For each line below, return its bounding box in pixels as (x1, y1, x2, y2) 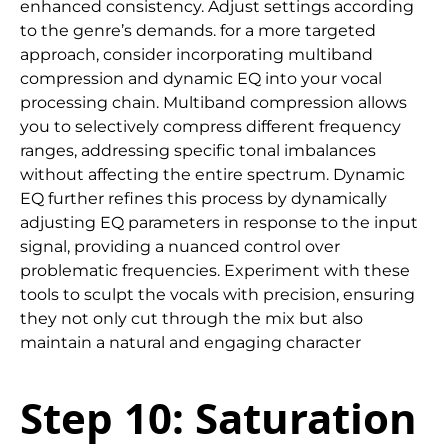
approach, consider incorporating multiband (20, 45, 373, 65)
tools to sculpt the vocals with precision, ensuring (20, 285, 415, 305)
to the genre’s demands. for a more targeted (20, 21, 376, 41)
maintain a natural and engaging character (20, 333, 361, 353)
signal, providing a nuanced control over (20, 237, 340, 257)
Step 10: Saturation (20, 388, 417, 446)
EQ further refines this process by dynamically (20, 189, 387, 209)
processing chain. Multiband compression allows (20, 93, 407, 113)
